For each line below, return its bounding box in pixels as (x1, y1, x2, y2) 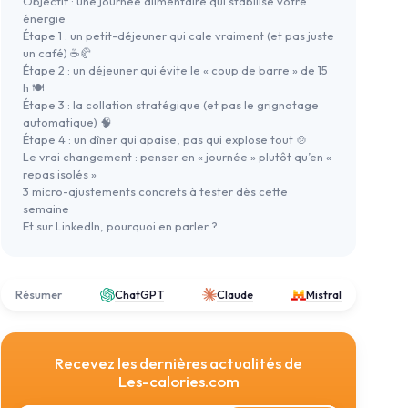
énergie (23, 11, 66, 26)
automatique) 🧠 (23, 115, 112, 130)
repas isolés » (23, 167, 97, 182)
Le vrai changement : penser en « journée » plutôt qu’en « (23, 149, 331, 165)
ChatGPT (115, 287, 164, 302)
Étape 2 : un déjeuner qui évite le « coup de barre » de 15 (23, 63, 328, 78)
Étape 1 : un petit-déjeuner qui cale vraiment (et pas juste (23, 28, 334, 44)
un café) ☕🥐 (23, 46, 92, 61)
